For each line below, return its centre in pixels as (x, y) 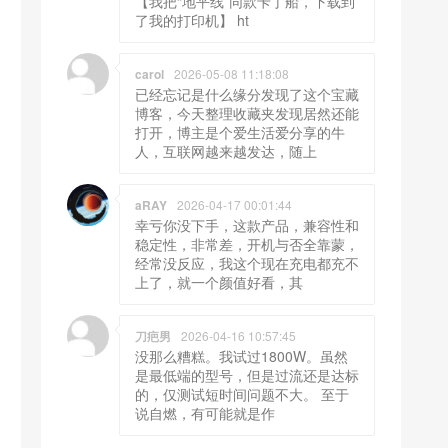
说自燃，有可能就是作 (205, 413)
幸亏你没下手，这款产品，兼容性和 (247, 225)
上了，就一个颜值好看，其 (219, 282)
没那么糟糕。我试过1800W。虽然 (241, 356)
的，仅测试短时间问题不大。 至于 (242, 394)
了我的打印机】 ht (192, 20)
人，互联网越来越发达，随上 (226, 151)
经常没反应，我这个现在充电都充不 (247, 263)
